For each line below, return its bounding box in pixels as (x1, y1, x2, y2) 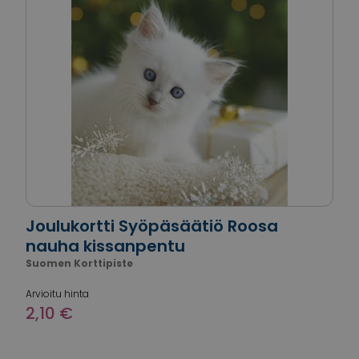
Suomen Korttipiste (26, 256, 133, 270)
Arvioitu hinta (26, 287, 89, 301)
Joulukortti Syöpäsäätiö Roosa (26, 215, 278, 237)
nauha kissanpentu (26, 235, 185, 257)
